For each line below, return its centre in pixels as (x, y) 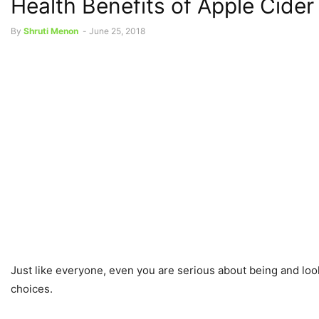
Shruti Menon (51, 31)
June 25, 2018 (117, 31)
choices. (32, 289)
